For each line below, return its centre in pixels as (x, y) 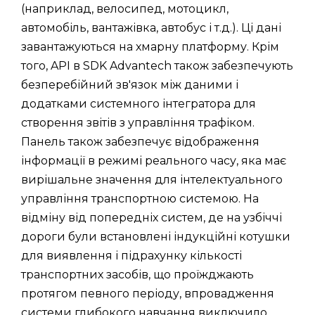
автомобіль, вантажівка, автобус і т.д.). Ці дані (151, 27)
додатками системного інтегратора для (139, 103)
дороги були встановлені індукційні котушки (156, 236)
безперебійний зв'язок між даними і (130, 84)
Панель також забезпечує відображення (140, 141)
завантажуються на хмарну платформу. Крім (150, 46)
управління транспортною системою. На (140, 198)
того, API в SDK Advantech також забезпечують (157, 65)
